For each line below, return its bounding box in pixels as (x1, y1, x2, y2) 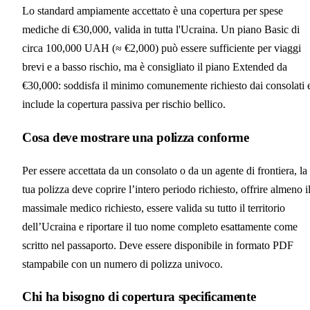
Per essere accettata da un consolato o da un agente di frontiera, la (22, 164, 307, 176)
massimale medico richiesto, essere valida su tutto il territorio (22, 201, 285, 214)
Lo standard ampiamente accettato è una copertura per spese (22, 5, 283, 17)
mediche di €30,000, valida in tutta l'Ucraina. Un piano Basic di (22, 24, 300, 36)
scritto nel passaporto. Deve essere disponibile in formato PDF (22, 239, 293, 251)
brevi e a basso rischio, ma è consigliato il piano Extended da (22, 61, 287, 73)
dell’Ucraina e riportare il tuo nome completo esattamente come (22, 220, 298, 232)
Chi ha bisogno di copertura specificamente (22, 289, 256, 304)
